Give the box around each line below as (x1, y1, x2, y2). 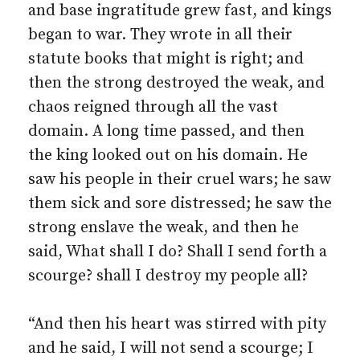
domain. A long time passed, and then (28, 121, 305, 141)
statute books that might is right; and (28, 49, 304, 69)
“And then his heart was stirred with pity (28, 314, 326, 334)
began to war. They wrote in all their (28, 25, 292, 45)
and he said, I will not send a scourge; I (28, 338, 313, 358)
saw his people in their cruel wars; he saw (28, 170, 331, 190)
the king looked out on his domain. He (28, 145, 308, 166)
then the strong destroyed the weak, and (28, 73, 325, 93)
